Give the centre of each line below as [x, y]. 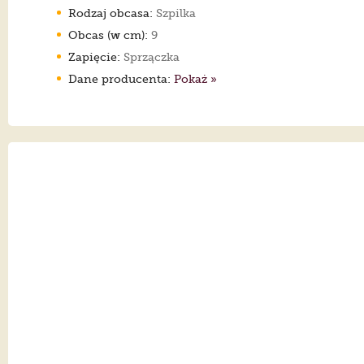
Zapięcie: [94, 56]
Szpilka [174, 13]
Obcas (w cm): [108, 35]
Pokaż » [195, 78]
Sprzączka [150, 56]
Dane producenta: [121, 78]
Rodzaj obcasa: [110, 13]
